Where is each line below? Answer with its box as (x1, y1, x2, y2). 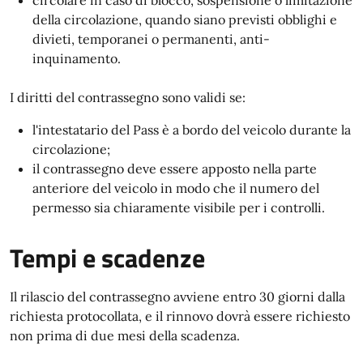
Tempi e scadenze (10, 238, 205, 277)
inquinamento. (32, 50, 121, 66)
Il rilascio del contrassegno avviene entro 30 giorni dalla (10, 288, 345, 305)
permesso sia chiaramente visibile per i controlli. (32, 199, 325, 216)
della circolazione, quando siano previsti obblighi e (32, 11, 337, 28)
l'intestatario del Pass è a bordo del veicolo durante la (32, 122, 351, 138)
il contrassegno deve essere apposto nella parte (32, 160, 317, 177)
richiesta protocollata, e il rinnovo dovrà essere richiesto (10, 308, 350, 324)
